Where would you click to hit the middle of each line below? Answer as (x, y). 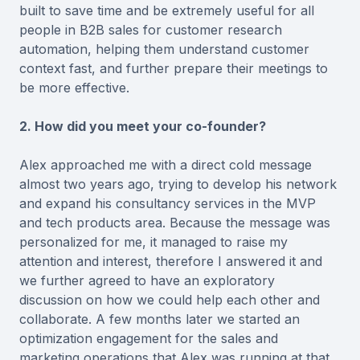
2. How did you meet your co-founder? (143, 127)
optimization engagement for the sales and (149, 339)
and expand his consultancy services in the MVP (168, 204)
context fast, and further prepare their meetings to (174, 69)
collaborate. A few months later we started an (160, 319)
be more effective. (74, 88)
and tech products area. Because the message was (175, 223)
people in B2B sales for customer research (151, 30)
